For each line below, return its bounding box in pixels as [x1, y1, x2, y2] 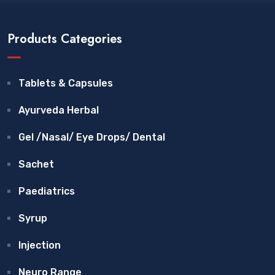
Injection [18, 239, 61, 251]
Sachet [18, 158, 54, 170]
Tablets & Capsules [18, 77, 113, 89]
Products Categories [7, 30, 122, 48]
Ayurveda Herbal [18, 104, 99, 116]
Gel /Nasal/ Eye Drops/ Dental [18, 131, 165, 143]
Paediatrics [18, 185, 75, 197]
